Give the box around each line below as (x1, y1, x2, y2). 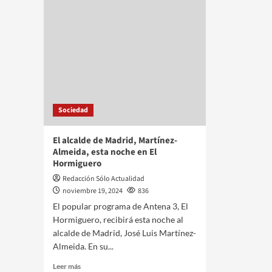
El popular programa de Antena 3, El (53, 201, 188, 211)
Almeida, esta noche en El (53, 146, 157, 158)
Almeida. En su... (53, 241, 114, 251)
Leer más (53, 262, 81, 271)
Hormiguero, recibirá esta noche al (53, 214, 183, 225)
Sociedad (58, 105, 88, 115)
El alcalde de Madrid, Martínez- (53, 134, 177, 147)
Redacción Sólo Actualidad (63, 174, 144, 184)
